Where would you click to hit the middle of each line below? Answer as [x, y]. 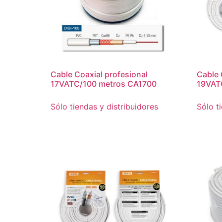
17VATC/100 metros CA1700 [104, 84]
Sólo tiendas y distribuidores [104, 107]
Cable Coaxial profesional [99, 75]
